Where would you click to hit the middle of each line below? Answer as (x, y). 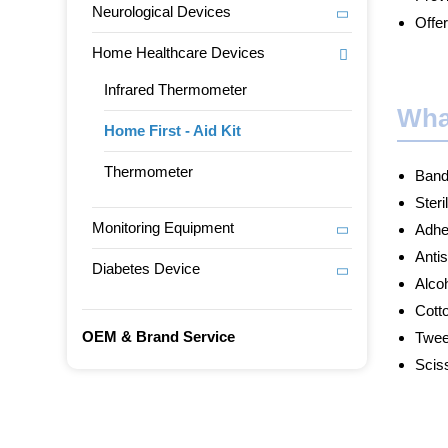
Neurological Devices (162, 11)
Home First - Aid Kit (173, 130)
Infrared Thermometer (176, 89)
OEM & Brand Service (159, 336)
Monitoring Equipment (163, 227)
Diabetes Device (146, 268)
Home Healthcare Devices (179, 52)
